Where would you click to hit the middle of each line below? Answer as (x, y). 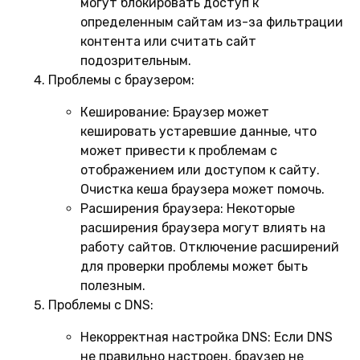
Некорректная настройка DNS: (176, 337)
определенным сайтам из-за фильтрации (212, 22)
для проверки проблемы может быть (194, 266)
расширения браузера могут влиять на (203, 227)
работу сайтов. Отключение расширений (210, 247)
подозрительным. (136, 60)
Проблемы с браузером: (121, 80)
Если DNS (302, 337)
